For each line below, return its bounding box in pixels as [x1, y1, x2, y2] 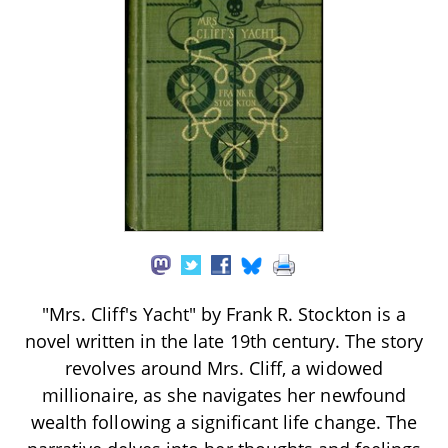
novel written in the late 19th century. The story [24, 328, 424, 353]
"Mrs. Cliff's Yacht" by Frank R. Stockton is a [42, 301, 406, 326]
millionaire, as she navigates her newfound [42, 382, 406, 407]
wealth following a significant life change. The [31, 409, 417, 434]
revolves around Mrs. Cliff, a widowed [65, 355, 383, 380]
